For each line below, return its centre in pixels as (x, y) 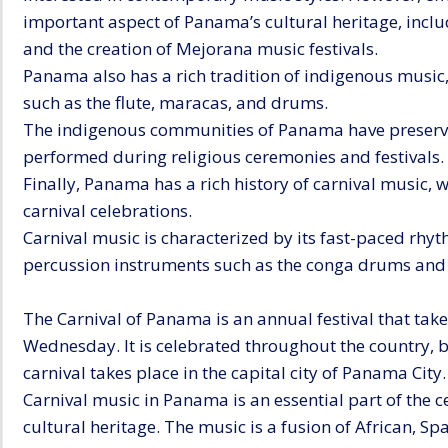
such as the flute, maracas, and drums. (175, 102)
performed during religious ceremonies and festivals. (233, 156)
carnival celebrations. (107, 210)
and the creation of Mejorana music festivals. (200, 48)
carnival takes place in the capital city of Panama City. (234, 372)
